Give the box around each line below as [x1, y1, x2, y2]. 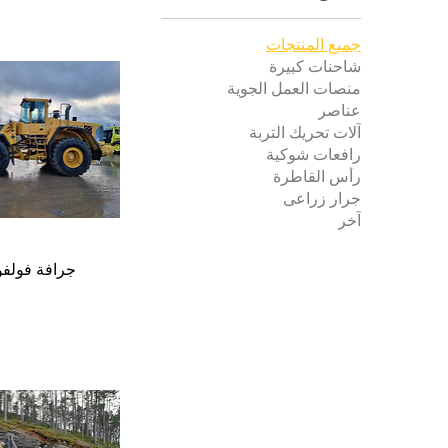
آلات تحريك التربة [248, 124, 361, 141]
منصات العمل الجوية [226, 80, 361, 97]
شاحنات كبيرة [268, 58, 361, 75]
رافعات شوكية [265, 146, 361, 163]
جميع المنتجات [265, 36, 361, 53]
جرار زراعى [282, 190, 361, 207]
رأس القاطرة [272, 168, 361, 185]
